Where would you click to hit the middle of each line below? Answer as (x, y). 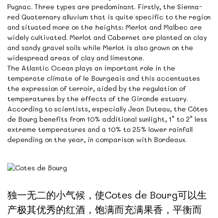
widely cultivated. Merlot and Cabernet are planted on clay (107, 37)
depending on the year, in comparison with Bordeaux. (97, 140)
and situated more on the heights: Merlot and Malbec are (105, 27)
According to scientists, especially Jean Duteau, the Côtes (108, 109)
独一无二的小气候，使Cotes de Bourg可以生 (107, 195)
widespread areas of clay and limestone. (76, 58)
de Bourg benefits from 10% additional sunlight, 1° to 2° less (107, 119)
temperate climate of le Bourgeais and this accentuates (104, 78)
